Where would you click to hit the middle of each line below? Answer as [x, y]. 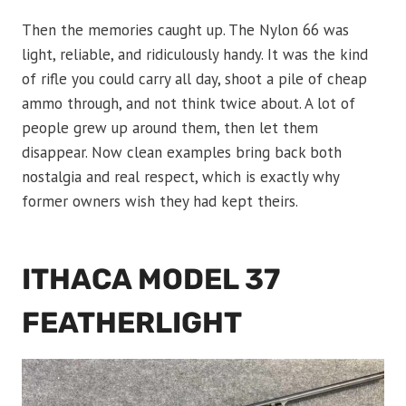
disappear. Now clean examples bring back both [182, 153]
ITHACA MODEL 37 [151, 280]
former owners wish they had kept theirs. [160, 202]
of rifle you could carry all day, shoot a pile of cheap [194, 79]
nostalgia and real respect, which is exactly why [180, 177]
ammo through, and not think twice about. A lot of [188, 104]
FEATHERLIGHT [132, 323]
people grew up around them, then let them [170, 128]
